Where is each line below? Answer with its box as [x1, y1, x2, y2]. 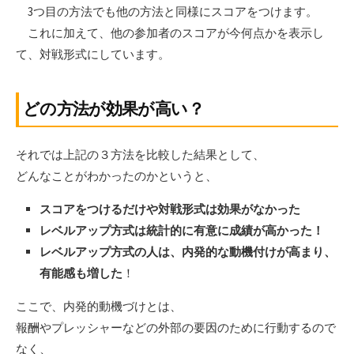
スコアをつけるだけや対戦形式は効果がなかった [40, 201, 300, 217]
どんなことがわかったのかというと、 [16, 168, 217, 184]
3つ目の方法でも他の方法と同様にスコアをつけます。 [16, 3, 318, 19]
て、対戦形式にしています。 [16, 46, 170, 62]
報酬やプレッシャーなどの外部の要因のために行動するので [16, 320, 336, 336]
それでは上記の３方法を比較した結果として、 [16, 147, 265, 163]
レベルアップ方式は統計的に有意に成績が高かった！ [40, 223, 324, 239]
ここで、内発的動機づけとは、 [16, 299, 182, 314]
